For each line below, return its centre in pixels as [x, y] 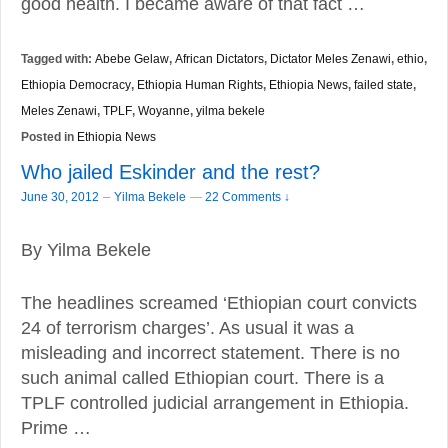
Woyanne [164, 110]
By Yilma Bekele [86, 249]
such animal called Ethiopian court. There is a [202, 378]
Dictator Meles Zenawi [330, 58]
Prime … [56, 428]
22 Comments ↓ [247, 196]
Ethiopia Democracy [76, 84]
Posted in [49, 136]
